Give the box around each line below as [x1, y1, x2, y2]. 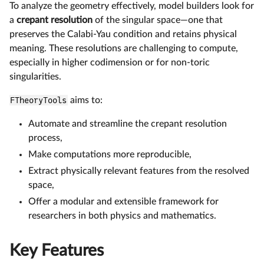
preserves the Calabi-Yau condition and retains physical [9, 29, 237, 39]
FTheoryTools [10, 95, 67, 105]
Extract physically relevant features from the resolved [28, 166, 249, 176]
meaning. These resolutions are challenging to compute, [9, 43, 238, 53]
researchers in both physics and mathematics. [28, 210, 216, 220]
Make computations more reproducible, [28, 149, 192, 159]
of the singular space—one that [93, 15, 223, 25]
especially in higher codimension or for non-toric [9, 57, 210, 67]
